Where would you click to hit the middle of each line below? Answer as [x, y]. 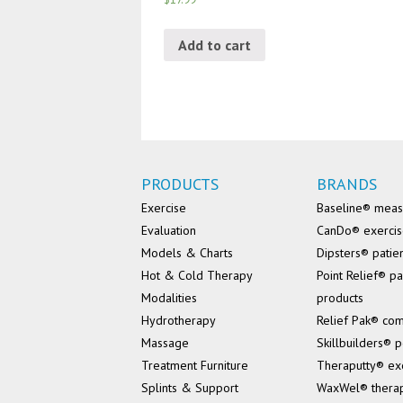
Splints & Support [190, 388]
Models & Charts [187, 253]
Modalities [169, 298]
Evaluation [169, 231]
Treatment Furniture [195, 366]
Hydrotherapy [179, 321]
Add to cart [215, 45]
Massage [165, 343]
